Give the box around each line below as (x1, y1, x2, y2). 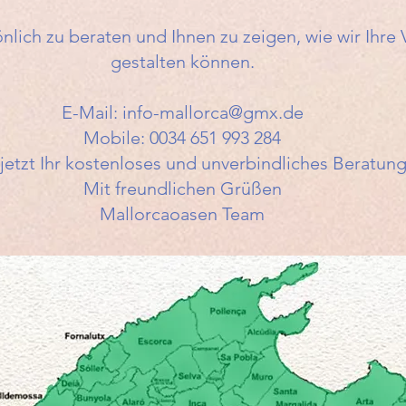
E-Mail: (61, 101, 122, 123)
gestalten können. (110, 51, 255, 72)
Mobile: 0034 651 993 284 (83, 127, 281, 149)
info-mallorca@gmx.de (121, 101, 304, 123)
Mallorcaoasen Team (100, 203, 265, 225)
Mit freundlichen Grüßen (82, 178, 282, 199)
